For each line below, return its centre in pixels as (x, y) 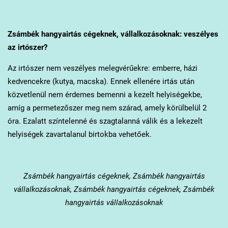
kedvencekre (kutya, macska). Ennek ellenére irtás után (101, 82)
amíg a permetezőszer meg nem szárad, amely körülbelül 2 (107, 108)
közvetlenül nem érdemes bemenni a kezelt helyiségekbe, (105, 95)
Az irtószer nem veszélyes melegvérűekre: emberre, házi (102, 68)
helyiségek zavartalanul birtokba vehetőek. (80, 135)
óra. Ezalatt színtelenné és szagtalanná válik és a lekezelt (105, 121)
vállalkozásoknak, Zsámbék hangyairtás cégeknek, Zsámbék (114, 190)
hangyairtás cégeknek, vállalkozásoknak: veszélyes (129, 34)
